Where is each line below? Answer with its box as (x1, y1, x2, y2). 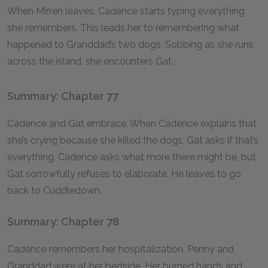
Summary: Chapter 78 (7, 215, 119, 228)
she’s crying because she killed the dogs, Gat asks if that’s (7, 135, 258, 146)
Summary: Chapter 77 (7, 90, 118, 102)
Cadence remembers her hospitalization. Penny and (7, 243, 234, 255)
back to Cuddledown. (7, 185, 102, 196)
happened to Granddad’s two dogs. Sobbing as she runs (7, 39, 254, 50)
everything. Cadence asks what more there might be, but (7, 151, 256, 163)
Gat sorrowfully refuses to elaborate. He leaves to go (7, 168, 241, 179)
